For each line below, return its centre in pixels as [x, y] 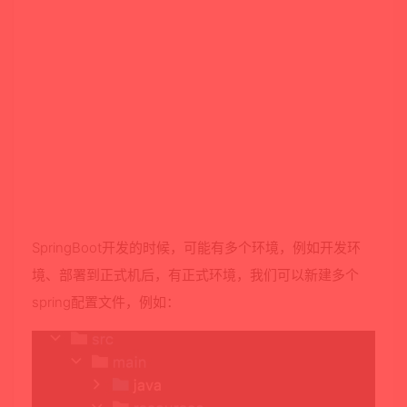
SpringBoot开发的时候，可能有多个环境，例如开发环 [196, 248]
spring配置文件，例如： [106, 302]
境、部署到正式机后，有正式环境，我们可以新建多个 [195, 275]
